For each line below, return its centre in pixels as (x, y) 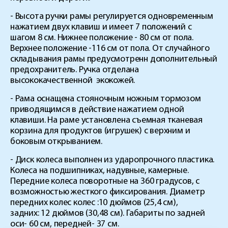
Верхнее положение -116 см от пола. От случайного (110, 48)
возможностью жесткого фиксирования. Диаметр (108, 192)
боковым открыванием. (56, 141)
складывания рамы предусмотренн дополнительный (114, 59)
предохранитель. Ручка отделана (75, 70)
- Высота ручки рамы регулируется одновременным (112, 16)
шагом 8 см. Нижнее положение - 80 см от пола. (102, 38)
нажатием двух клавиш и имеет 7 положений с (101, 27)
